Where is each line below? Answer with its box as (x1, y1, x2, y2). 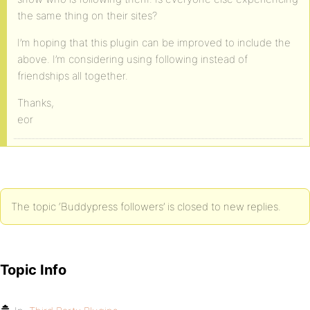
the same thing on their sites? (17, 9, 157, 22)
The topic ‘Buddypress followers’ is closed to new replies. (11, 200, 281, 213)
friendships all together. (17, 69, 128, 82)
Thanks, (17, 96, 54, 109)
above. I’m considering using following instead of (17, 53, 248, 66)
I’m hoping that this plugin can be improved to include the (17, 36, 291, 49)
